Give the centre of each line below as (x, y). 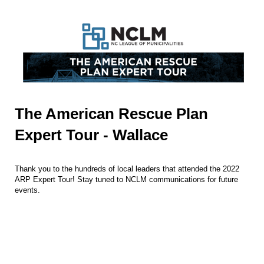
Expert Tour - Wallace (91, 135)
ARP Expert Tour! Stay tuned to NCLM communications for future (126, 179)
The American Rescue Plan (111, 113)
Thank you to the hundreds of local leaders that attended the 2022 (127, 169)
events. (27, 190)
